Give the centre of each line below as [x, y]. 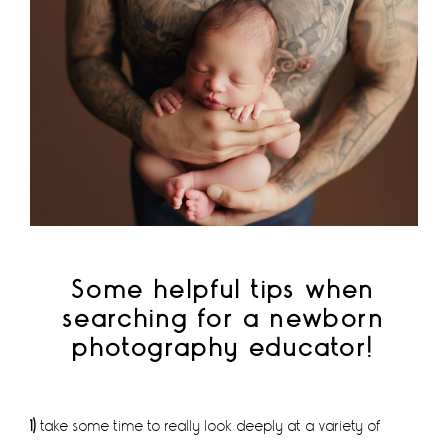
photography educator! [224, 348]
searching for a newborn [224, 319]
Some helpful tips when [224, 290]
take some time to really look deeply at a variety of [209, 426]
